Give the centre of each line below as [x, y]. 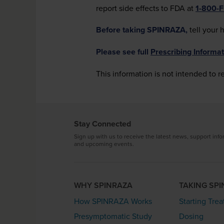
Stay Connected [102, 124]
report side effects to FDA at [146, 8]
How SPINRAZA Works [113, 201]
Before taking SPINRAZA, [142, 30]
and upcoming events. [104, 144]
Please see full [123, 52]
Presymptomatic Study [113, 216]
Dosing [191, 216]
